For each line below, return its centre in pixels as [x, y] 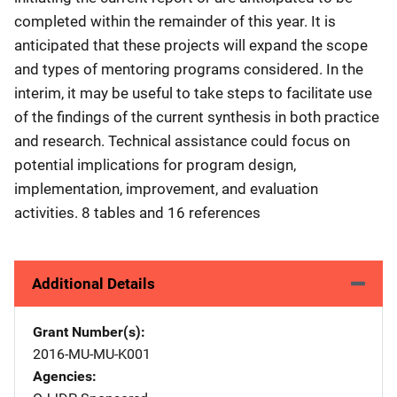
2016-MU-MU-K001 [92, 354]
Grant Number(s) [87, 331]
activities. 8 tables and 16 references [137, 212]
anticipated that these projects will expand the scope [191, 45]
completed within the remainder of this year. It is [175, 21]
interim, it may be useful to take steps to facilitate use [193, 93]
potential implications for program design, [155, 164]
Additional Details [93, 283]
